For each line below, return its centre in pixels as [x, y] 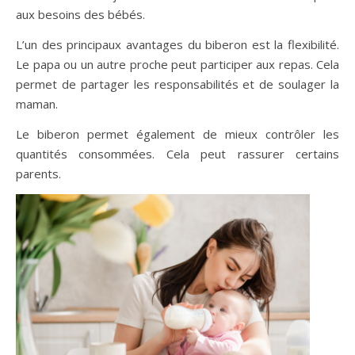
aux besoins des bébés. [80, 15]
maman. [37, 104]
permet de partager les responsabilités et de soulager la [177, 84]
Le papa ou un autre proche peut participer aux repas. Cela [177, 65]
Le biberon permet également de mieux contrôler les [177, 134]
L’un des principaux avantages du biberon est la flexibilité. [177, 45]
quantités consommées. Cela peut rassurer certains [177, 154]
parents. [38, 174]
